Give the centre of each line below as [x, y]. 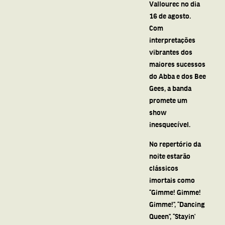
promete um [168, 100]
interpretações [172, 40]
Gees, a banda [170, 88]
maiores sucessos [177, 64]
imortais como [172, 180]
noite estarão [170, 155]
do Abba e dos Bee [177, 76]
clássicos [163, 167]
